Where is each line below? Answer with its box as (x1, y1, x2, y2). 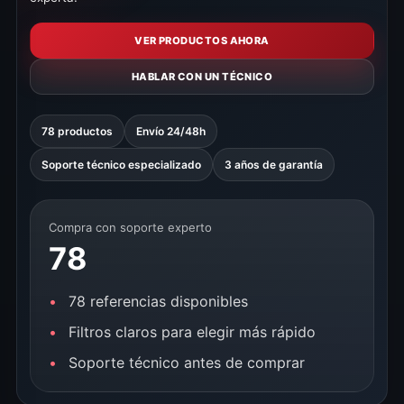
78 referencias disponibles (69, 292, 248, 310)
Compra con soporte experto (49, 220, 212, 234)
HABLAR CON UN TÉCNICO (131, 69, 273, 83)
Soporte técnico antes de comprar (69, 353, 305, 372)
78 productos (41, 124, 113, 138)
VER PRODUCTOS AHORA (134, 33, 270, 47)
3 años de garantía (225, 158, 323, 171)
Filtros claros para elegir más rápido (69, 323, 316, 341)
